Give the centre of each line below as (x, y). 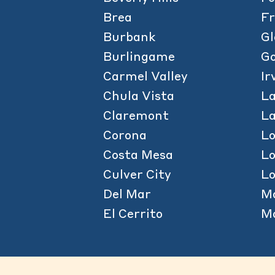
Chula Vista (139, 97)
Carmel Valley (145, 77)
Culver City (137, 176)
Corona (125, 136)
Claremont (136, 117)
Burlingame (139, 58)
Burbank (129, 38)
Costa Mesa (138, 156)
